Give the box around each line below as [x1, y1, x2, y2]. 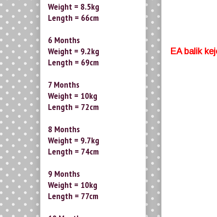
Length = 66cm [48, 12, 99, 24]
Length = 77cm [48, 190, 98, 202]
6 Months [48, 34, 80, 46]
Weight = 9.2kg [48, 46, 99, 57]
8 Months [48, 124, 80, 135]
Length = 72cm [48, 101, 99, 113]
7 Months [48, 79, 79, 91]
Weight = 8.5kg [48, 1, 99, 13]
